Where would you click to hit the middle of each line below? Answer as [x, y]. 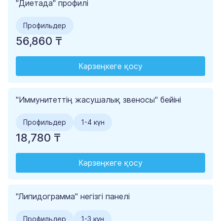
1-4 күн [93, 122]
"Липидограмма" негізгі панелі [73, 197]
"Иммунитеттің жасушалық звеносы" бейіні [98, 100]
